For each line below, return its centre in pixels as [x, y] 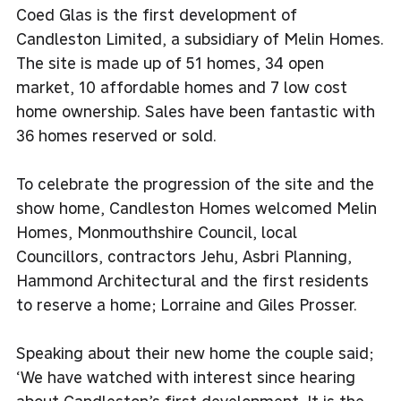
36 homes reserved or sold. [116, 135]
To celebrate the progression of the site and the [195, 183]
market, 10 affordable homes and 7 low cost [182, 87]
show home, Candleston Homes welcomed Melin [196, 208]
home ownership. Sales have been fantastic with [196, 111]
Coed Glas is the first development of [157, 14]
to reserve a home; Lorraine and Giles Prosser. [187, 304]
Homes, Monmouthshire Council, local [157, 232]
